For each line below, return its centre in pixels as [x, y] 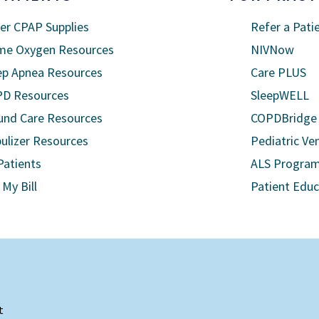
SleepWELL [279, 95]
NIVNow [272, 49]
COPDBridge [283, 117]
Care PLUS [278, 72]
